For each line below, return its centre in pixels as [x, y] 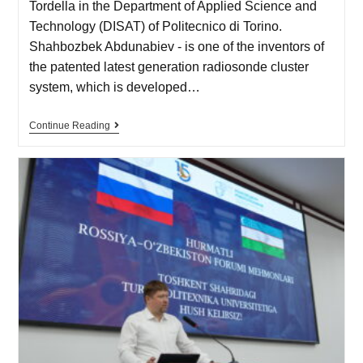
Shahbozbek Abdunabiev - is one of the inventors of [176, 46]
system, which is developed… [114, 87]
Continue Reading [69, 125]
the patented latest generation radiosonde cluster [169, 66]
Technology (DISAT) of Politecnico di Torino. [155, 26]
